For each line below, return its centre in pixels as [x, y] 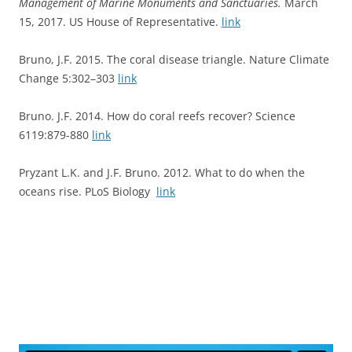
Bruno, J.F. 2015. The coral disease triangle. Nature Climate [174, 60]
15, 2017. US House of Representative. [120, 22]
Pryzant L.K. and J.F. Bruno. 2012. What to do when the [162, 173]
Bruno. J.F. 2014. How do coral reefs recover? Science [157, 116]
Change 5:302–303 [68, 79]
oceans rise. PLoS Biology [88, 192]
